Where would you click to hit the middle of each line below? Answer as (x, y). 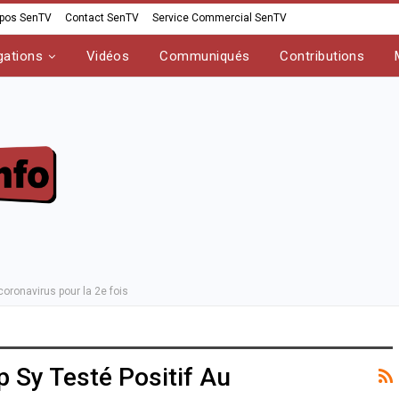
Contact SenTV (102, 18)
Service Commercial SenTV (220, 18)
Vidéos (108, 56)
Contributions (322, 56)
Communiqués (205, 56)
